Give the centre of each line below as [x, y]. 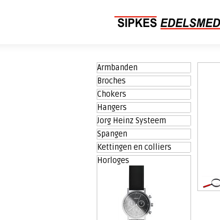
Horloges [113, 161]
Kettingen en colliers [135, 147]
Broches [112, 81]
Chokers [112, 94]
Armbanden [118, 68]
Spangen [112, 134]
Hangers [112, 108]
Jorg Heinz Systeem [132, 121]
